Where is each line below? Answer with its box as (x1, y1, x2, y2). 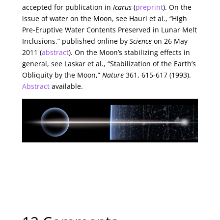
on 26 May (151, 36, 188, 46)
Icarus (112, 2, 132, 12)
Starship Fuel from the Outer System (73, 189, 193, 199)
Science (129, 36, 152, 46)
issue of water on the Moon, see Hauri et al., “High (22, 14, 187, 23)
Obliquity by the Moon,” (22, 70, 102, 80)
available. (49, 82, 83, 91)
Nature (102, 70, 124, 80)
